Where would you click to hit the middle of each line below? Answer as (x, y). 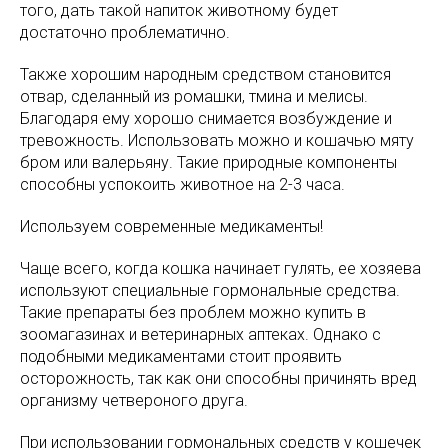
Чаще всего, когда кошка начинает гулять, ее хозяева (220, 268)
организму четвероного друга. (134, 400)
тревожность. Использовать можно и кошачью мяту (217, 140)
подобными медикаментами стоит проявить (181, 356)
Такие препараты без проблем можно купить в (193, 312)
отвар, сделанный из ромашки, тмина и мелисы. (194, 96)
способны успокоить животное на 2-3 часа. (182, 184)
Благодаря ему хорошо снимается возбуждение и (206, 118)
